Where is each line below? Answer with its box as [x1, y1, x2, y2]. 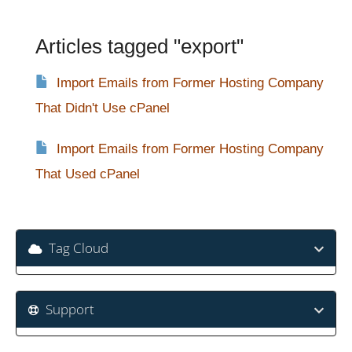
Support [39, 300, 94, 319]
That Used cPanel [35, 167, 140, 182]
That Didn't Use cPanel [35, 101, 170, 116]
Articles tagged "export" [35, 35, 244, 59]
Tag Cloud [42, 239, 108, 258]
